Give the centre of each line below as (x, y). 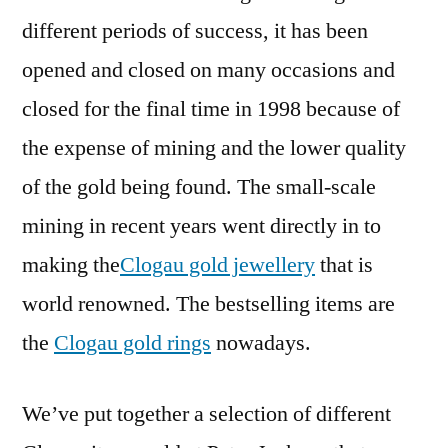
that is (344, 265)
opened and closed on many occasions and (208, 70)
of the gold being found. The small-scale (199, 187)
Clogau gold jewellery (217, 265)
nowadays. (261, 343)
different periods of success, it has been (195, 31)
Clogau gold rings (132, 343)
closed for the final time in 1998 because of (211, 109)
